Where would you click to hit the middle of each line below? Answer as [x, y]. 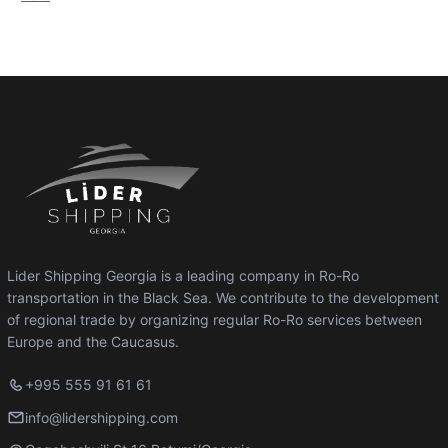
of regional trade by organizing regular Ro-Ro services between [214, 319]
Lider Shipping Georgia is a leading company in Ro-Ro [183, 275]
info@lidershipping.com [101, 417]
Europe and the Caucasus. [93, 341]
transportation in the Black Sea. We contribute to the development [223, 297]
